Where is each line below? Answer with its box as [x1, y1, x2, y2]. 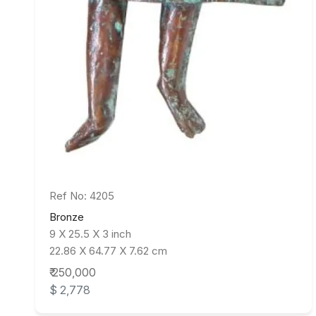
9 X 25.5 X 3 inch [49, 227, 131, 241]
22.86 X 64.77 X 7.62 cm [49, 244, 167, 258]
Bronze [49, 210, 84, 224]
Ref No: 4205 [49, 189, 114, 203]
